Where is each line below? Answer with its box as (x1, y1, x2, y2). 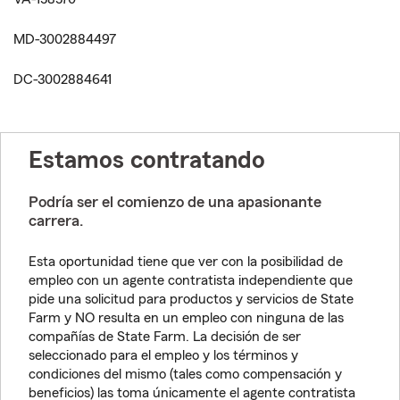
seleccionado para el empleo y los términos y (29, 348, 298, 362)
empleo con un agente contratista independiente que (29, 273, 353, 287)
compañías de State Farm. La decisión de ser (29, 329, 301, 344)
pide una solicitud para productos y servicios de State (29, 292, 354, 306)
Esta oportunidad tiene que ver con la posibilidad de (29, 254, 343, 269)
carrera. (29, 212, 83, 229)
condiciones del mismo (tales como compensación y (29, 367, 342, 381)
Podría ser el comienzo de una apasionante (29, 194, 321, 210)
